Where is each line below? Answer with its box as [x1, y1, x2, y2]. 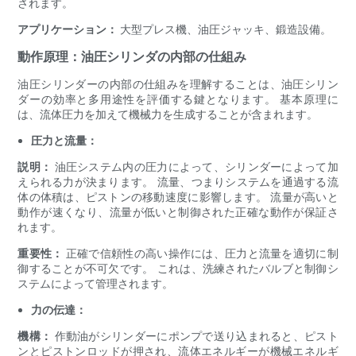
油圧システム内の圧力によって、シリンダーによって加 [54, 160, 339, 174]
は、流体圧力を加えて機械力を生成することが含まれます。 [17, 107, 319, 122]
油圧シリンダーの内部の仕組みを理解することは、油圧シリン [17, 77, 339, 91]
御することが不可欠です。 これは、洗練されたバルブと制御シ [17, 261, 339, 276]
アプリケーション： [17, 22, 121, 37]
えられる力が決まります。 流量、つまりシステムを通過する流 [17, 175, 339, 189]
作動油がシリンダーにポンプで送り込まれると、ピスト [54, 329, 339, 343]
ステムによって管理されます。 [17, 277, 174, 291]
